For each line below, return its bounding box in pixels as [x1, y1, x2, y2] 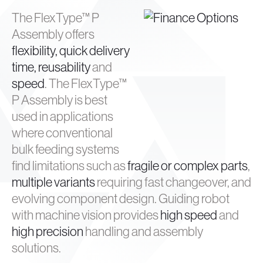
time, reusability [12, 59, 90, 76]
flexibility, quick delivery [12, 42, 130, 59]
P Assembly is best [12, 92, 107, 109]
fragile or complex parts [127, 157, 248, 174]
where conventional [12, 124, 113, 141]
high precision [12, 223, 83, 240]
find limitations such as [12, 157, 127, 174]
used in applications [12, 108, 113, 125]
